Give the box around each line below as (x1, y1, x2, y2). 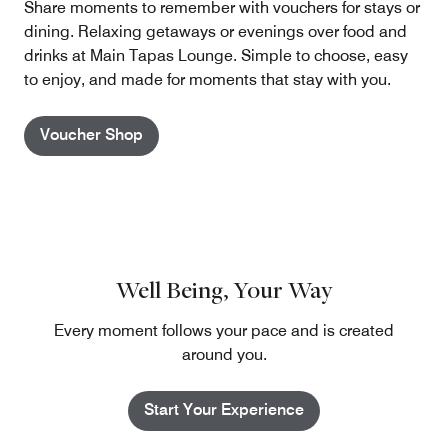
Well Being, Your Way (115, 273, 333, 305)
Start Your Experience (144, 399, 304, 419)
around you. (181, 344, 267, 364)
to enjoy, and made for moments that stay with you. (24, 69, 391, 89)
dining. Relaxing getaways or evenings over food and (24, 21, 407, 41)
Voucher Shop (40, 124, 143, 144)
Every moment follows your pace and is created (54, 320, 394, 340)
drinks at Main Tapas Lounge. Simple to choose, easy (24, 45, 408, 65)
